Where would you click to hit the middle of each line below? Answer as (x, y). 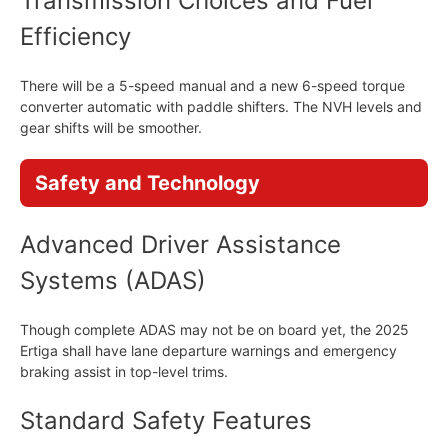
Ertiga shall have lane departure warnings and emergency (208, 350)
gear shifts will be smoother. (111, 127)
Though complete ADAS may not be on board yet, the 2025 (214, 329)
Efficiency (75, 36)
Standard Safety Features (166, 420)
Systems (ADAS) (113, 280)
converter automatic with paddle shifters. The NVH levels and (221, 106)
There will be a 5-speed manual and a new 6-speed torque (212, 85)
